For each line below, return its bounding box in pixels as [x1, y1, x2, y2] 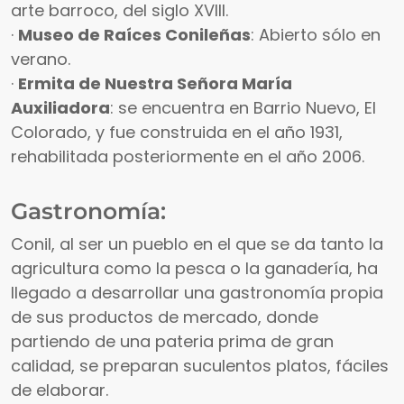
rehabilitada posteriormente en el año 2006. [11, 145, 364, 169]
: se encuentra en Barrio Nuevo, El [110, 96, 376, 120]
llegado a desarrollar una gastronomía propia [11, 281, 383, 305]
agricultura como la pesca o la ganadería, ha [11, 257, 378, 280]
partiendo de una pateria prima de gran [11, 330, 334, 353]
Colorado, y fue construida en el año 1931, [11, 121, 343, 144]
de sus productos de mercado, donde [11, 306, 318, 329]
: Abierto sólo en [251, 23, 381, 47]
